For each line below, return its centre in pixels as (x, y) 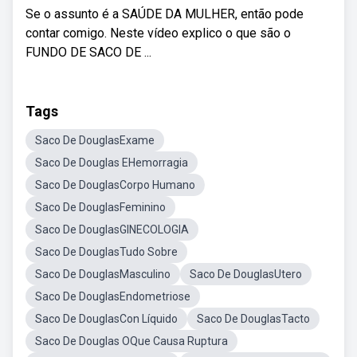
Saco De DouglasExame (95, 140)
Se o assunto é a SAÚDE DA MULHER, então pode (165, 14)
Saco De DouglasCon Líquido (106, 319)
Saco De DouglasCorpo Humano (115, 185)
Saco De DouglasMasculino (103, 274)
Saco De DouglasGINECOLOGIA (112, 229)
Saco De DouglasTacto (253, 319)
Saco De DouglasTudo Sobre (106, 252)
